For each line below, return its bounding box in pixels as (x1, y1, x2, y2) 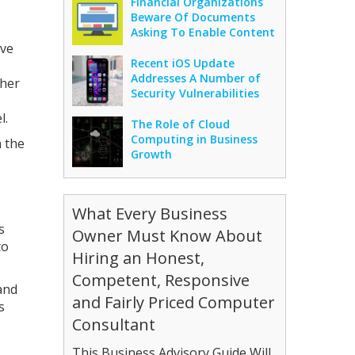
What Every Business (72, 202, 228, 224)
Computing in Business (131, 131, 258, 147)
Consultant (72, 313, 156, 335)
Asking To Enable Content (131, 24, 276, 40)
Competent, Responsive (72, 269, 250, 291)
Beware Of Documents (131, 9, 256, 25)
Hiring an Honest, (72, 246, 205, 269)
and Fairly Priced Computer (72, 291, 276, 313)
